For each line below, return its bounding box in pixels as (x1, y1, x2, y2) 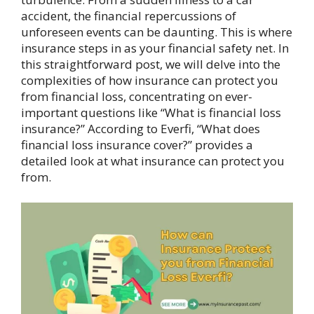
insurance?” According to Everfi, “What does (21, 120, 260, 137)
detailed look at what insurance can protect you (21, 152, 285, 169)
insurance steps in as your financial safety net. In (21, 39, 289, 56)
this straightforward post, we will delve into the (21, 55, 280, 72)
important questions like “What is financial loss (21, 104, 281, 121)
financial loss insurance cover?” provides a (21, 136, 253, 153)
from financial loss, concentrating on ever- (21, 88, 252, 104)
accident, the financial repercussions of (21, 7, 236, 24)
